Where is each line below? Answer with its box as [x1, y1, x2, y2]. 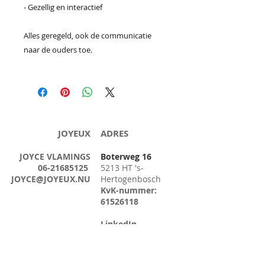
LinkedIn [101, 218, 137, 230]
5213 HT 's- [101, 162, 144, 173]
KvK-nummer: [101, 185, 157, 196]
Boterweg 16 [101, 151, 151, 162]
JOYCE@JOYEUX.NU [11, 173, 91, 185]
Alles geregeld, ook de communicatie [24, 30, 151, 41]
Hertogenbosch [101, 173, 161, 185]
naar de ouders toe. [24, 44, 94, 55]
